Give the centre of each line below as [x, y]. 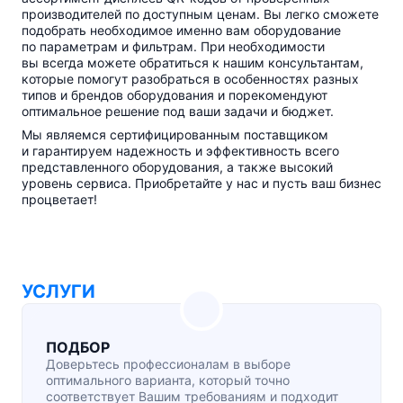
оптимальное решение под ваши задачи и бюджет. [178, 111]
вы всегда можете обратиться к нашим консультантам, [193, 63]
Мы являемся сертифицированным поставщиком [175, 134]
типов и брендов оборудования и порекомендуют [175, 95]
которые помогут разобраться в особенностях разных [190, 79]
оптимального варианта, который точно [168, 380]
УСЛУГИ [58, 291]
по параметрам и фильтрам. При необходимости [173, 46]
